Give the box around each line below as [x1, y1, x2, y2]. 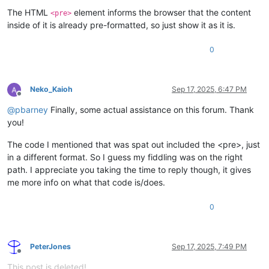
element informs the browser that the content [71, 7, 251, 18]
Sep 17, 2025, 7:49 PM [172, 242, 247, 252]
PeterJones [30, 242, 71, 252]
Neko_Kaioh [30, 85, 73, 94]
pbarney [15, 104, 48, 115]
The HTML [7, 7, 50, 18]
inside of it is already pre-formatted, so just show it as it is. [7, 20, 235, 31]
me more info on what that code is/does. [7, 177, 165, 188]
